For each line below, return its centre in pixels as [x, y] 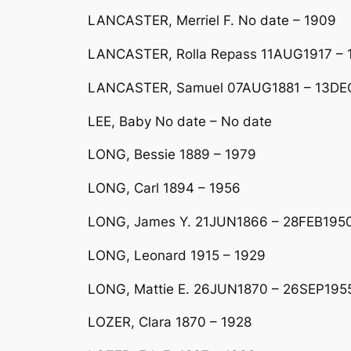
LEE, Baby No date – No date [180, 121]
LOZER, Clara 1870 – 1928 [170, 322]
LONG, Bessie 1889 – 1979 [172, 155]
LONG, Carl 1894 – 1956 [164, 188]
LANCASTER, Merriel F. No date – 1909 [212, 21]
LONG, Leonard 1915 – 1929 [177, 255]
